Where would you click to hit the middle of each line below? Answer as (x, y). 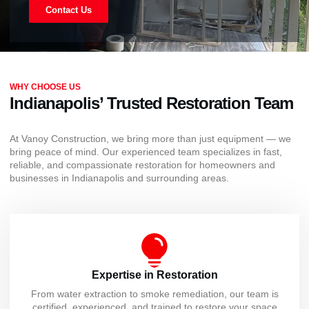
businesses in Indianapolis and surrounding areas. (119, 178)
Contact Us (69, 10)
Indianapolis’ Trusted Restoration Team (151, 103)
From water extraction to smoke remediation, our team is (154, 294)
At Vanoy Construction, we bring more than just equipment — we (150, 138)
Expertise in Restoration (154, 275)
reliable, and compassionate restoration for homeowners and (142, 165)
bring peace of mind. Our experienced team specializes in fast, (146, 151)
